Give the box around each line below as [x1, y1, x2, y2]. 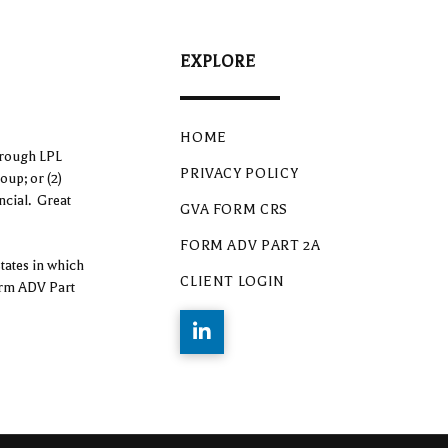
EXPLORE [180, 52, 256, 71]
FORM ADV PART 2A [180, 236, 321, 254]
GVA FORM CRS [180, 200, 288, 218]
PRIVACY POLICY [180, 164, 299, 182]
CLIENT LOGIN [180, 272, 285, 290]
